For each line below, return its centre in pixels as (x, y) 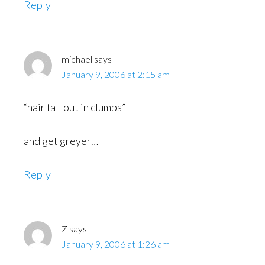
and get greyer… (61, 141)
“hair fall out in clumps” (75, 107)
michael (77, 59)
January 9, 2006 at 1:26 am (116, 244)
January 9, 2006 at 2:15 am (116, 74)
